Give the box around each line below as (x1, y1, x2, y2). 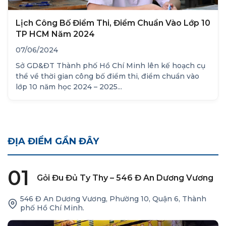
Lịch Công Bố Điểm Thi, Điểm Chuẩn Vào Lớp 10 (16, 18, 210, 28)
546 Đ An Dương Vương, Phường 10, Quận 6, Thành (20, 194, 206, 204)
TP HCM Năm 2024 (16, 29, 95, 39)
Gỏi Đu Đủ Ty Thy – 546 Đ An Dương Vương (37, 173, 213, 183)
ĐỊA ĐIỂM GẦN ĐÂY (8, 136, 99, 147)
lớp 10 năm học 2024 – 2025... (16, 82, 122, 92)
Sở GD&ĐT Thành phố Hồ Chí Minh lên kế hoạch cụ (16, 61, 205, 71)
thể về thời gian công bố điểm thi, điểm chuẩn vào (16, 72, 199, 81)
